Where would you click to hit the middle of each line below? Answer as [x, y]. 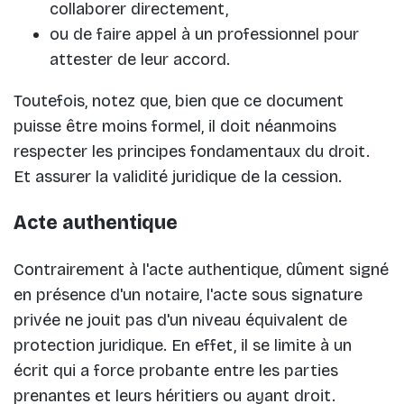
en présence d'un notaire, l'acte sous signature [188, 295]
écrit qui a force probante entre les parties [176, 371]
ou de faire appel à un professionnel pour [204, 35]
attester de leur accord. [142, 60]
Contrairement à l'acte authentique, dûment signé [201, 270]
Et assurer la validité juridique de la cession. [178, 177]
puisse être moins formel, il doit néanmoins [175, 127]
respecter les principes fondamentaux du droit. [192, 152]
